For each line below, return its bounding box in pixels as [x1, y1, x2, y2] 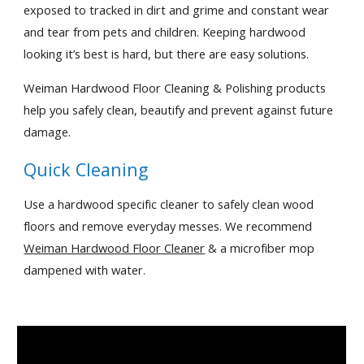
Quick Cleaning [24, 158, 149, 181]
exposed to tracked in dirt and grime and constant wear [24, 2, 330, 18]
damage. [24, 123, 71, 140]
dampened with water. [24, 262, 146, 278]
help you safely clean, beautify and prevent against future [24, 102, 334, 118]
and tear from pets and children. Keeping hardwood [24, 24, 306, 40]
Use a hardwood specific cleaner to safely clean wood [24, 196, 314, 212]
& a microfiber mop [205, 240, 315, 256]
